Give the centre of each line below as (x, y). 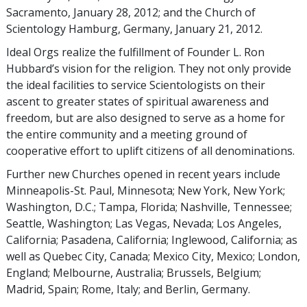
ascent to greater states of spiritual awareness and (137, 101)
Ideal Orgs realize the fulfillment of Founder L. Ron (135, 52)
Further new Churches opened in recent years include (143, 174)
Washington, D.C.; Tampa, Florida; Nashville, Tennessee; (149, 207)
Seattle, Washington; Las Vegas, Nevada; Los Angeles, (144, 223)
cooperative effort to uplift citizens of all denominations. (150, 150)
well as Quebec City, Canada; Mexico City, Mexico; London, (153, 256)
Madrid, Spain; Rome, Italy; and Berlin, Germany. (128, 289)
